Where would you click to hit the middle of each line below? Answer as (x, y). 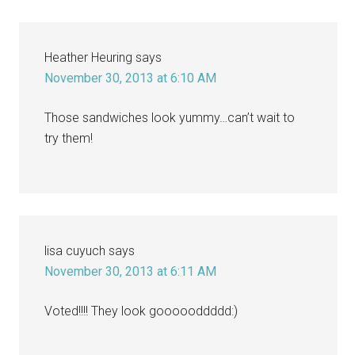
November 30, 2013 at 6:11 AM (131, 271)
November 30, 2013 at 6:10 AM (131, 78)
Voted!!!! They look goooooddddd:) (141, 311)
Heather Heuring (89, 57)
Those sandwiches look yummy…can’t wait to (170, 117)
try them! (69, 138)
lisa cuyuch (75, 250)
